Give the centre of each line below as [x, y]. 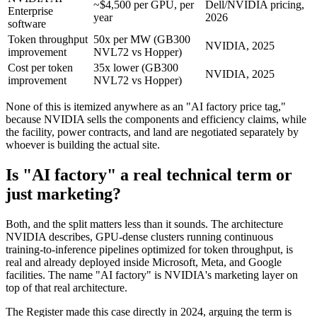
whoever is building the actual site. [83, 144]
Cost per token [40, 67]
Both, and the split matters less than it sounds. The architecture [144, 224]
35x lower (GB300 [136, 67]
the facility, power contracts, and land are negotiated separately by [152, 132]
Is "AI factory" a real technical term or [149, 174]
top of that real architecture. [67, 287]
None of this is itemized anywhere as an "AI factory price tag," [146, 106]
